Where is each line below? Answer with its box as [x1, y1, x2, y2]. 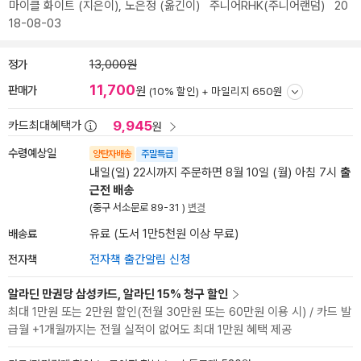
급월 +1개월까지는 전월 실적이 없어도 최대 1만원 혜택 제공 [8, 322, 292, 337]
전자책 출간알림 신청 [89, 252, 190, 267]
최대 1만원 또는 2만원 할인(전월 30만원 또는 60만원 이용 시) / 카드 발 [8, 305, 351, 319]
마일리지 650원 [211, 85, 283, 98]
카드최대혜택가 [8, 118, 81, 133]
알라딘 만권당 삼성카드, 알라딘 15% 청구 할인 [8, 287, 228, 301]
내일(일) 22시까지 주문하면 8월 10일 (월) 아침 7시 [89, 165, 340, 180]
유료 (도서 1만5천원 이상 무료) [89, 226, 239, 241]
